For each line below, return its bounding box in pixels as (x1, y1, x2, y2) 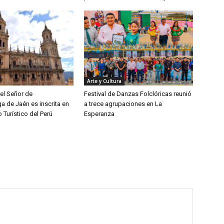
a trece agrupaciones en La (84, 100, 162, 107)
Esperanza (84, 110, 114, 117)
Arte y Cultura (87, 77, 121, 84)
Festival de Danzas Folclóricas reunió (84, 90, 191, 97)
